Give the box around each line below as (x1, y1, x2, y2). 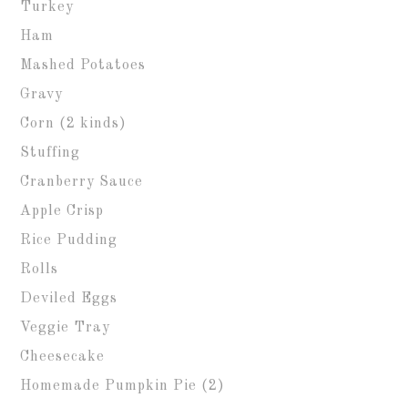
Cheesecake (20, 350, 106, 364)
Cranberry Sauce (20, 175, 144, 189)
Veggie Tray (20, 321, 111, 335)
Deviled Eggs (20, 291, 118, 306)
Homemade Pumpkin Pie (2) (20, 379, 226, 393)
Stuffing (20, 146, 81, 160)
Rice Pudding (20, 233, 118, 248)
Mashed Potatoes (20, 58, 147, 73)
